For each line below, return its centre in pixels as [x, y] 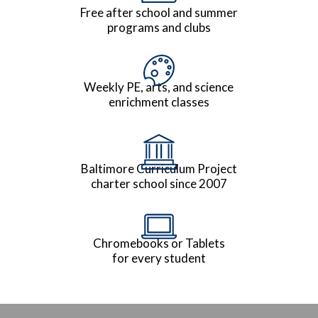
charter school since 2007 [159, 184]
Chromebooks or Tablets [159, 243]
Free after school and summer [159, 13]
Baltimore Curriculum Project [159, 169]
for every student [159, 258]
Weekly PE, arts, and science [159, 87]
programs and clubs [159, 28]
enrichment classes [159, 102]
